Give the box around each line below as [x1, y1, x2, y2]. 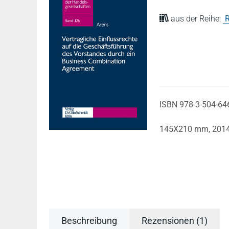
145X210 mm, [159, 124, 212, 134]
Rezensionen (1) [142, 215, 208, 226]
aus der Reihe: [169, 14, 223, 24]
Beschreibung [61, 215, 117, 226]
